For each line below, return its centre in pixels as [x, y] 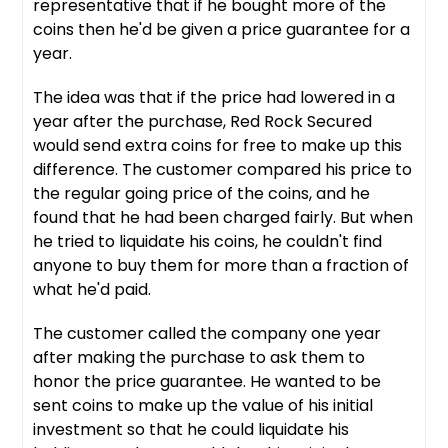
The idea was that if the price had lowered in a [214, 98]
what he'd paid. [92, 290]
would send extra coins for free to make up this [218, 146]
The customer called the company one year [207, 334]
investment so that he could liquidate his [191, 430]
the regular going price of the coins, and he [202, 194]
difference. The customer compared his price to [223, 170]
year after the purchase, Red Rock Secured [203, 122]
